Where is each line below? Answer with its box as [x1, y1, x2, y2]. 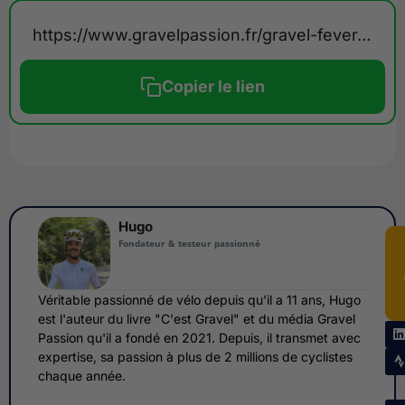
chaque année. [37, 367, 126, 383]
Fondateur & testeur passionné [118, 236, 260, 250]
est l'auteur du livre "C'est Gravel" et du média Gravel [37, 310, 355, 326]
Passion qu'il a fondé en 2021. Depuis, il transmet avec [37, 329, 361, 345]
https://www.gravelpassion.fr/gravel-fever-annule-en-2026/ [357, 24, 372, 44]
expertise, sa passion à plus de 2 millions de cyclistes [37, 348, 353, 364]
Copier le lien [162, 77, 265, 97]
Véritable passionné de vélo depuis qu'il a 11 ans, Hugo [37, 291, 361, 307]
